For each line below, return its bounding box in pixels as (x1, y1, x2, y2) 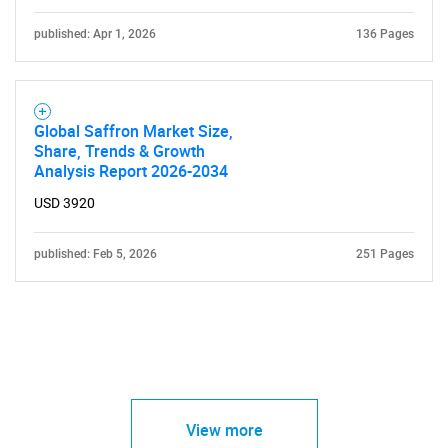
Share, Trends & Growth (34, 140, 205, 162)
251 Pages (356, 247, 414, 261)
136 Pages (356, 27, 414, 41)
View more (185, 419, 263, 441)
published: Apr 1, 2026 (34, 27, 156, 41)
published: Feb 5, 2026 (34, 247, 157, 261)
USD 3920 (34, 195, 95, 211)
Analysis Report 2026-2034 (34, 160, 228, 182)
